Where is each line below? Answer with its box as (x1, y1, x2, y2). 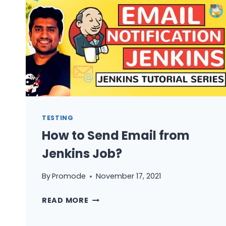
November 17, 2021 (96, 171, 161, 182)
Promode (52, 171, 86, 182)
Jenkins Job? (42, 145, 122, 162)
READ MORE (42, 195, 89, 206)
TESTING (42, 113, 74, 122)
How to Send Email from (42, 127, 190, 144)
